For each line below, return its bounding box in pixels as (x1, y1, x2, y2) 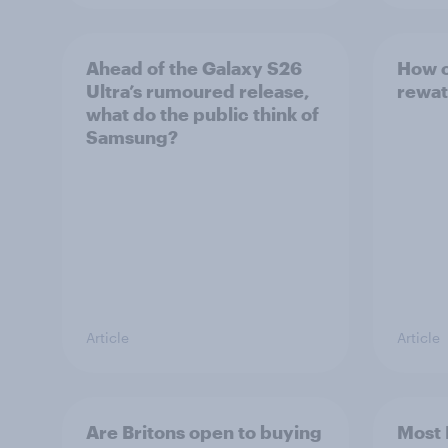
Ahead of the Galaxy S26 (86, 57, 302, 79)
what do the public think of (86, 103, 319, 125)
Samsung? (86, 126, 178, 148)
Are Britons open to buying (86, 421, 322, 443)
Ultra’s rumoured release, (86, 80, 310, 102)
